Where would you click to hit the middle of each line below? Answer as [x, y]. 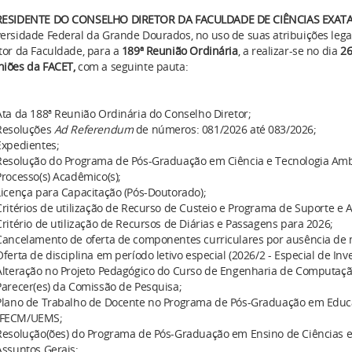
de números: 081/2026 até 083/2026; [225, 130]
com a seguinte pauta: [133, 67]
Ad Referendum [93, 130]
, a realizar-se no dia [289, 51]
